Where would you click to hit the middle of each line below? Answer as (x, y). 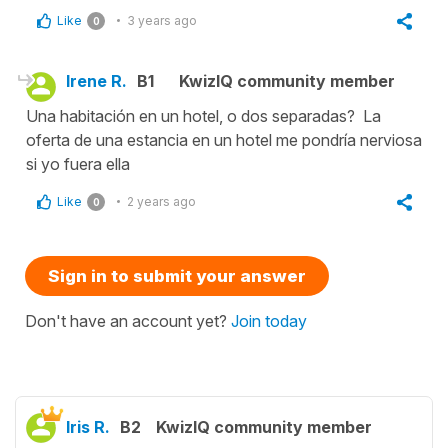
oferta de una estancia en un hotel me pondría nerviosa (224, 139)
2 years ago (161, 201)
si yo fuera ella (78, 163)
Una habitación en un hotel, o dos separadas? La (203, 115)
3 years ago (162, 20)
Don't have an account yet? (128, 320)
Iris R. (88, 426)
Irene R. (96, 80)
